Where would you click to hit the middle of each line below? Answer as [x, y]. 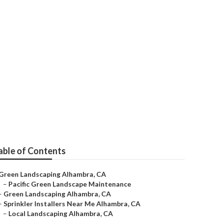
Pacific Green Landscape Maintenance [70, 184]
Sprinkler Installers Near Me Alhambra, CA [72, 204]
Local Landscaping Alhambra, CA [61, 213]
